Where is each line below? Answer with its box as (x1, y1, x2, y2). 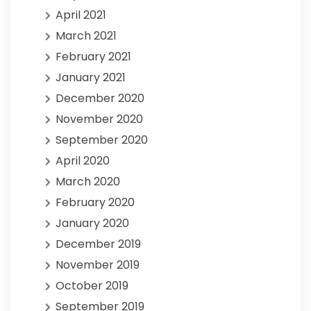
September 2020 (56, 132, 148, 148)
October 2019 (56, 278, 128, 294)
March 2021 (56, 28, 117, 44)
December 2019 (56, 236, 141, 252)
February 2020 (56, 194, 135, 210)
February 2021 (56, 49, 131, 65)
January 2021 (56, 69, 126, 85)
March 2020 (56, 174, 120, 190)
